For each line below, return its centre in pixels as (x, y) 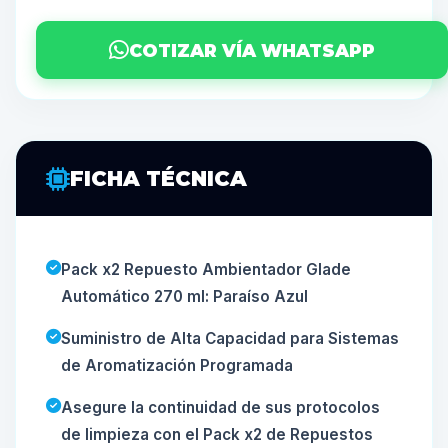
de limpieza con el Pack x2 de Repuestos (217, 434)
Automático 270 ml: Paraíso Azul (184, 296)
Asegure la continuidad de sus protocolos (220, 407)
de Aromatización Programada (177, 365)
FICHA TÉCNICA (158, 178)
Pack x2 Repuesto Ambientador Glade (206, 269)
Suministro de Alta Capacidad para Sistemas (230, 338)
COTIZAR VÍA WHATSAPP (252, 50)
